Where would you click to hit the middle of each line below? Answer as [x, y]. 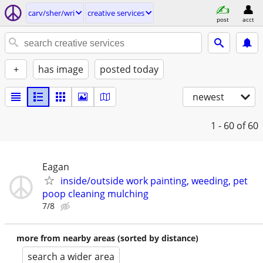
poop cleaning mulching [95, 194]
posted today [129, 69]
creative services [116, 13]
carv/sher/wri [51, 13]
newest [208, 97]
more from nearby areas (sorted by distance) [107, 238]
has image [61, 69]
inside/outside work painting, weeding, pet [154, 181]
